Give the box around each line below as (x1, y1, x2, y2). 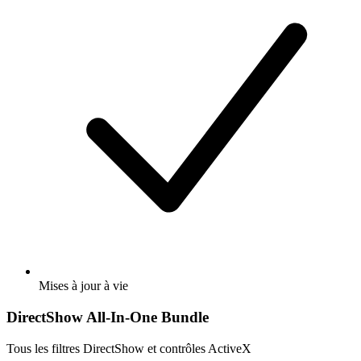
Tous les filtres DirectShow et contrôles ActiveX (6, 341, 251, 355)
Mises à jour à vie (39, 279, 128, 293)
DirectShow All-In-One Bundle (6, 308, 209, 326)
